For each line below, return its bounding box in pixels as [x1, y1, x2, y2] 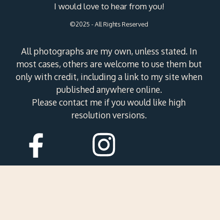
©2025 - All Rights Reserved [69, 20, 148, 28]
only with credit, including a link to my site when [15, 71, 202, 82]
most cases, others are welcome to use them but [16, 58, 202, 70]
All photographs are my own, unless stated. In [21, 46, 197, 57]
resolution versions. [71, 110, 147, 121]
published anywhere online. [55, 84, 162, 95]
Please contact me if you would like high [32, 97, 186, 108]
